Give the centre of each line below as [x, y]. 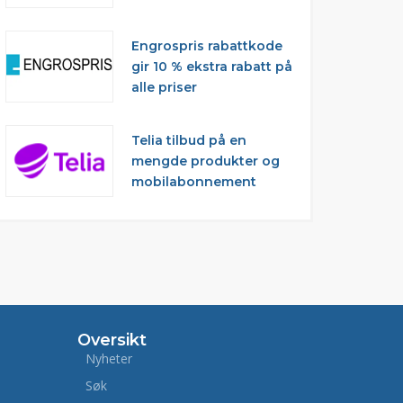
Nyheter [109, 358]
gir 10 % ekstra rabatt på [211, 66]
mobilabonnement [193, 181]
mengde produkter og [205, 161]
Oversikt [112, 340]
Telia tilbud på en [188, 140]
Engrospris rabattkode [206, 45]
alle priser [164, 87]
